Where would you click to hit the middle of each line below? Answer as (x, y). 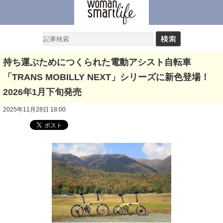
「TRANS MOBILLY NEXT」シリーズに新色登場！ (106, 77)
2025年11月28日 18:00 (34, 110)
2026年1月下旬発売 (42, 92)
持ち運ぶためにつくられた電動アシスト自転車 (97, 62)
